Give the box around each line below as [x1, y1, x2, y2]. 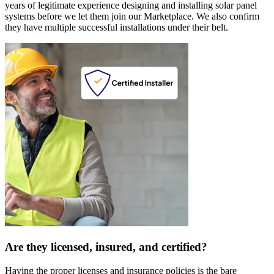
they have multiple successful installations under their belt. [5, 22, 228, 33]
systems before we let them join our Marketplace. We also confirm [5, 11, 259, 22]
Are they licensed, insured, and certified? [5, 240, 207, 253]
